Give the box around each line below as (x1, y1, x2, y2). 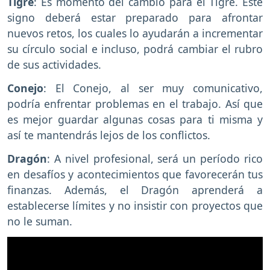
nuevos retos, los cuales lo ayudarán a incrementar (7, 26, 263, 41)
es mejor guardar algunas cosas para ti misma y (7, 112, 263, 127)
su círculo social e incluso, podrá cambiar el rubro (7, 42, 263, 57)
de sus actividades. (7, 57, 101, 72)
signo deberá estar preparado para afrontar (7, 10, 263, 25)
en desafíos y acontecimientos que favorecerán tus (7, 166, 263, 181)
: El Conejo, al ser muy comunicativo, (43, 81, 263, 96)
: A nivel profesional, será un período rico (47, 151, 263, 166)
